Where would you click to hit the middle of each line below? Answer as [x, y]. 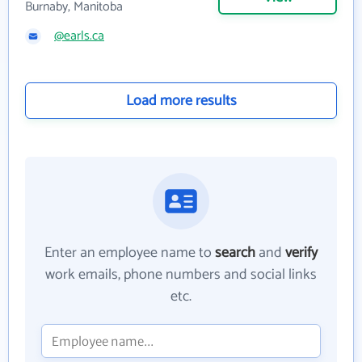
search [235, 253]
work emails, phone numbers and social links [181, 275]
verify [301, 253]
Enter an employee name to [130, 253]
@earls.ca [79, 36]
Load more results [181, 101]
